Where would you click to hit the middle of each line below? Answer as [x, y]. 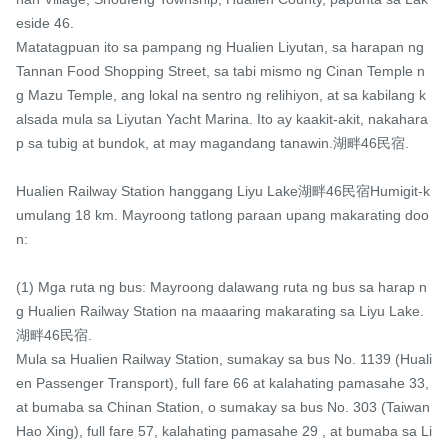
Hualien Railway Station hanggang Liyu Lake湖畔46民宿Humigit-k [223, 191]
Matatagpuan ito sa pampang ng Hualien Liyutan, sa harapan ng [220, 47]
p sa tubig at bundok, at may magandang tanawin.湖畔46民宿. [212, 143]
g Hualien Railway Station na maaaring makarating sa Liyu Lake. [220, 311]
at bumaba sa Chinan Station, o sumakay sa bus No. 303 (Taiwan [223, 407]
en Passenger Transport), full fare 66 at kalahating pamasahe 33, [222, 383]
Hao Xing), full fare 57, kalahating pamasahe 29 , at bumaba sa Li [224, 431]
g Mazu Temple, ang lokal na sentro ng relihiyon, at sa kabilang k [221, 95]
